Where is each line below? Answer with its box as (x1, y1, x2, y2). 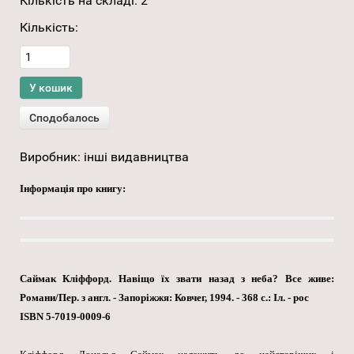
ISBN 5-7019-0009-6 (20, 311, 111, 323)
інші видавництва (84, 149, 189, 165)
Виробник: (20, 149, 84, 165)
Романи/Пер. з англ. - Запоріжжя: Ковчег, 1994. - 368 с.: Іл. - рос (20, 292, 309, 304)
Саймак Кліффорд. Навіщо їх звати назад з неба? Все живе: (20, 273, 334, 285)
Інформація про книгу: (20, 183, 126, 195)
